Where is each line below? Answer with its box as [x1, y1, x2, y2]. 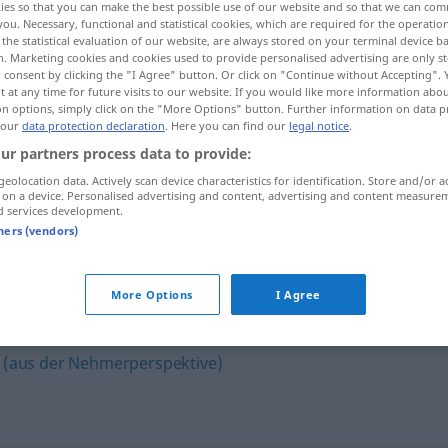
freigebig [150, 210, 221, 232]
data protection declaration [22, 117, 165, 133]
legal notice [289, 117, 349, 133]
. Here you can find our [165, 117, 289, 133]
